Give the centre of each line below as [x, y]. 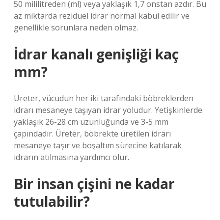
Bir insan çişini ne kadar [94, 184]
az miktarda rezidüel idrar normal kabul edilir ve [102, 16]
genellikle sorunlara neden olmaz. [76, 27]
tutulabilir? [52, 201]
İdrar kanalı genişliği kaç [96, 54]
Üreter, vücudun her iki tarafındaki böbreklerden [104, 98]
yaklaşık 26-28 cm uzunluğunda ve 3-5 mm [91, 122]
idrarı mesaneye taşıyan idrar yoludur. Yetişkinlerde [108, 110]
